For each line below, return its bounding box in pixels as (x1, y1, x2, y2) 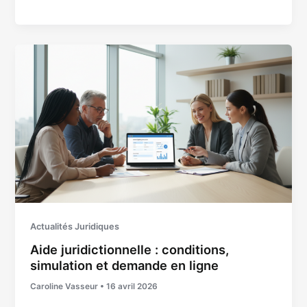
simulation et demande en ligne (30, 258, 219, 273)
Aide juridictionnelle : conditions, (30, 242, 230, 258)
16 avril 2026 (106, 282, 158, 292)
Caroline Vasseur (30, 282, 101, 292)
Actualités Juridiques (30, 221, 120, 232)
